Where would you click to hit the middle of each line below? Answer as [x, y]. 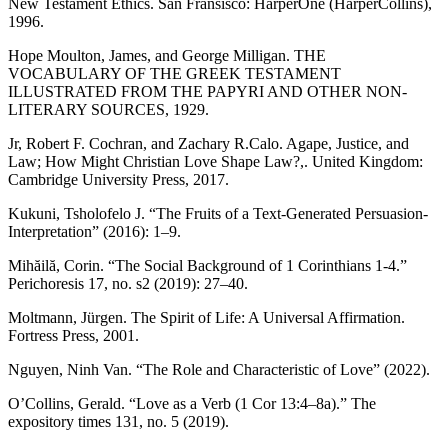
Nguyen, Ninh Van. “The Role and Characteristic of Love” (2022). [219, 369]
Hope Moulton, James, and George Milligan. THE [167, 55]
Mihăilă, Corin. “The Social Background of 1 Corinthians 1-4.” [207, 265]
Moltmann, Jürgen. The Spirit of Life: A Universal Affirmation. [206, 317]
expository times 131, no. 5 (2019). [118, 421]
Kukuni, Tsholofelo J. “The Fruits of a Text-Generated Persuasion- [218, 213]
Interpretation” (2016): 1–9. [94, 231]
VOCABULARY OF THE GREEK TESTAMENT [174, 73]
